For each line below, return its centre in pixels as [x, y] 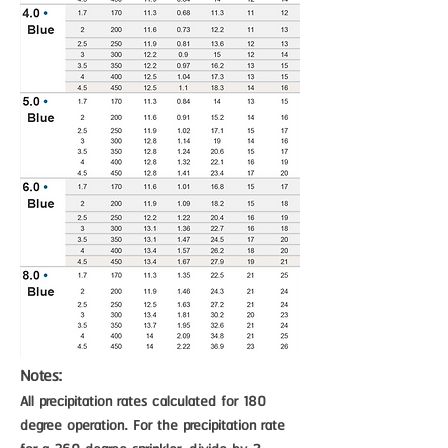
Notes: [41, 376]
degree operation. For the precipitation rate [152, 426]
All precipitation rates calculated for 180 [143, 402]
